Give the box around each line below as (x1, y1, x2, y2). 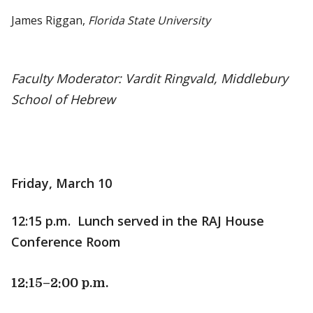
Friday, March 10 (11, 175, 112, 191)
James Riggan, (11, 13, 88, 28)
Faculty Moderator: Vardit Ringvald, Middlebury (11, 70, 288, 87)
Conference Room (11, 233, 121, 250)
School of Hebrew (11, 91, 115, 108)
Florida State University (88, 13, 210, 28)
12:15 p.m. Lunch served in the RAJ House (11, 212, 264, 229)
